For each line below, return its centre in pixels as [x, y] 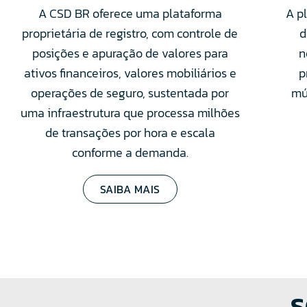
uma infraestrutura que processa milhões [130, 112]
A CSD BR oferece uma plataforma [130, 13]
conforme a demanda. [130, 152]
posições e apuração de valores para [130, 53]
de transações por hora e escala [130, 132]
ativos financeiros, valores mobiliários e [130, 73]
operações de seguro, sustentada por [130, 93]
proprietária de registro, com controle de [130, 33]
